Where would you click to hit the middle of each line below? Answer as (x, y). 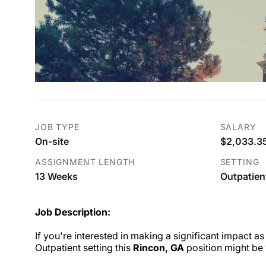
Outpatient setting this (84, 248)
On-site (52, 142)
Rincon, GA (159, 248)
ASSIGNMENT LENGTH (85, 162)
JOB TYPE (57, 127)
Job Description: (73, 212)
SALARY (238, 127)
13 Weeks (56, 177)
